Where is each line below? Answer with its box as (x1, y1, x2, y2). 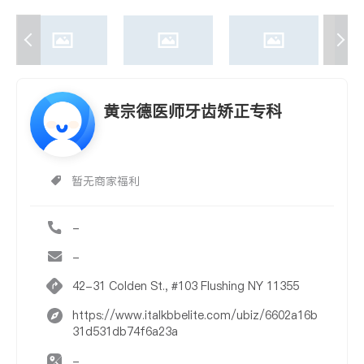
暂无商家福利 (71, 173, 140, 190)
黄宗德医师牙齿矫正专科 (103, 100, 282, 123)
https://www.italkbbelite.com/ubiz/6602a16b (72, 307, 318, 324)
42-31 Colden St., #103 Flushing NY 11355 (201, 278, 299, 295)
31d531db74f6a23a (72, 323, 178, 340)
